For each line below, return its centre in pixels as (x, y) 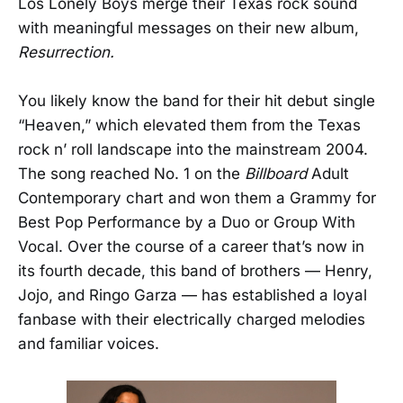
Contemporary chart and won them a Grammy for (197, 198)
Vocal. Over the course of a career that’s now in (191, 247)
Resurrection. (66, 52)
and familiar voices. (89, 344)
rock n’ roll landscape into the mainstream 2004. (193, 150)
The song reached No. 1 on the (131, 174)
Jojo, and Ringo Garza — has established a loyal (193, 296)
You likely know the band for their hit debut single (197, 101)
